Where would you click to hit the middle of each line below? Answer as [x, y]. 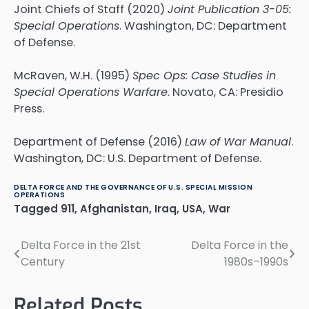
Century [43, 262]
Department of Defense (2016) [99, 142]
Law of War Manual [238, 142]
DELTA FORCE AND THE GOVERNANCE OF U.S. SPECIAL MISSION [133, 188]
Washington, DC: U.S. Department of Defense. [138, 159]
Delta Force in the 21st [81, 246]
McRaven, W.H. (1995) [73, 75]
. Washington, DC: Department [203, 26]
